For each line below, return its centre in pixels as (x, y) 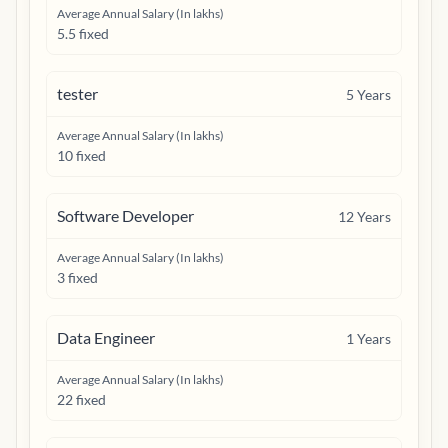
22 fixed (81, 399)
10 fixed (81, 155)
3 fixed (77, 277)
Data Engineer (106, 337)
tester (77, 93)
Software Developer (125, 215)
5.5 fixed (83, 33)
